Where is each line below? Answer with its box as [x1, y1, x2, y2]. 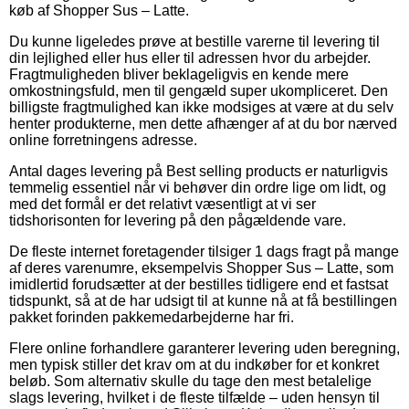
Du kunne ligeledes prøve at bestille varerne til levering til [9, 33, 380, 49]
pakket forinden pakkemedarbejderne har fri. [9, 309, 294, 325]
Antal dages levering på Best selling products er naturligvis [9, 163, 388, 179]
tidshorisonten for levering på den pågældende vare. [9, 212, 346, 228]
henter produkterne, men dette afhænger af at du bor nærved [9, 115, 397, 131]
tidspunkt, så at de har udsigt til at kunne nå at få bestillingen [9, 292, 397, 309]
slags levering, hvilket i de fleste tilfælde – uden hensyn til [9, 389, 380, 405]
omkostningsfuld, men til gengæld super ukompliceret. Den [9, 82, 388, 99]
